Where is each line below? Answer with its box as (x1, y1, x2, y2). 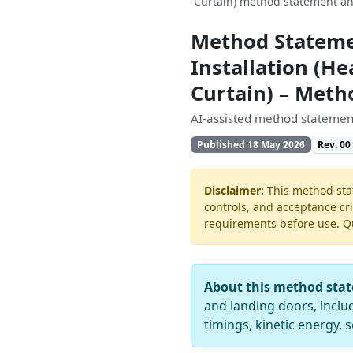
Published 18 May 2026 (196, 137, 305, 151)
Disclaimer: (204, 183, 264, 198)
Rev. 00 (318, 137, 351, 151)
